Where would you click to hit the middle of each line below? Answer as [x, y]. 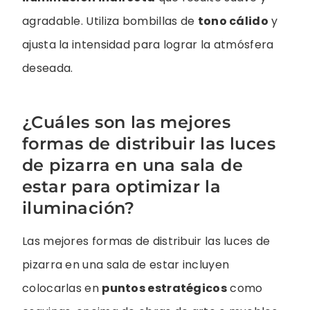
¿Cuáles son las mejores [127, 122]
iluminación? [79, 208]
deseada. [48, 69]
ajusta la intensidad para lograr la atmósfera [148, 45]
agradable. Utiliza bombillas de [110, 21]
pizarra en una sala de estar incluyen [126, 265]
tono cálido [233, 21]
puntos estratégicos [164, 289]
